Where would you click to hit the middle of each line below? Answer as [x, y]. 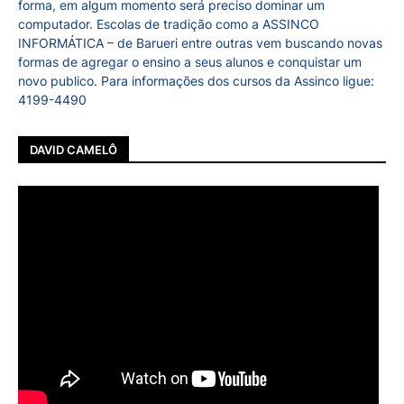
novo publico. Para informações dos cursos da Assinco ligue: [196, 81]
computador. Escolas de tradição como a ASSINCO [169, 24]
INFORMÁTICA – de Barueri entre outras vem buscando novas [200, 43]
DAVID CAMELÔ [73, 149]
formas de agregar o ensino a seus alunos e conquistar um [190, 62]
